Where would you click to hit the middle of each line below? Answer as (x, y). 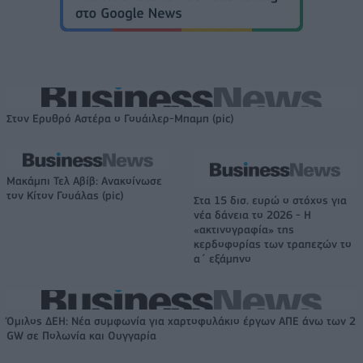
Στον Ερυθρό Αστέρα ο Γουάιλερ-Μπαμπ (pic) (120, 118)
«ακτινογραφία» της (244, 229)
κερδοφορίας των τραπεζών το (273, 243)
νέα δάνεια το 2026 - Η (252, 214)
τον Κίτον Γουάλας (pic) (65, 195)
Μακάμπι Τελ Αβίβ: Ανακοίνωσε (84, 180)
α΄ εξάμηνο (222, 258)
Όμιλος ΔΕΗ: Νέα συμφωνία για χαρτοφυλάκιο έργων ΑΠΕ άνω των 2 (181, 320)
